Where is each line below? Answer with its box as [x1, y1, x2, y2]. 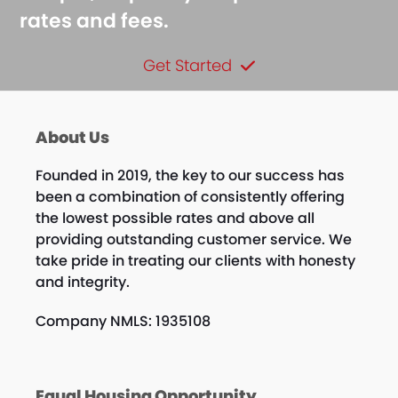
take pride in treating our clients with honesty [35, 251, 355, 272]
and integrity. [35, 272, 130, 293]
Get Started [143, 54, 233, 77]
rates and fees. [20, 7, 170, 36]
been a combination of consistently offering [35, 187, 345, 208]
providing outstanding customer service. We [35, 229, 352, 251]
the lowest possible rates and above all [35, 208, 314, 229]
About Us [35, 126, 109, 149]
